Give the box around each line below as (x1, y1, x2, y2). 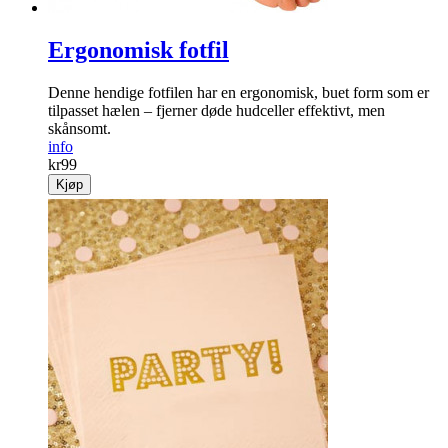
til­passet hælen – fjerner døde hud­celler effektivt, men (48, 101, 385, 119)
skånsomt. (48, 119, 111, 137)
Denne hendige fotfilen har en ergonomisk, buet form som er (48, 83, 429, 101)
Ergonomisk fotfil (48, 36, 229, 63)
